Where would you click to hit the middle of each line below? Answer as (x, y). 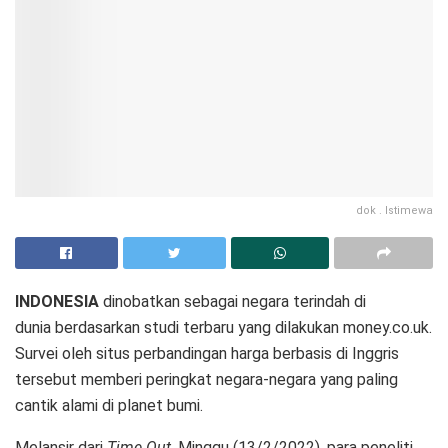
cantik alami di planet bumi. (109, 406)
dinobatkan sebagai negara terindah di (234, 302)
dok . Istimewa (394, 211)
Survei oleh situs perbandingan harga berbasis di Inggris (207, 354)
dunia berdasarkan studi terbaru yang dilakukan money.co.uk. (223, 328)
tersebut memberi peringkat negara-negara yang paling (206, 380)
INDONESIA (59, 302)
